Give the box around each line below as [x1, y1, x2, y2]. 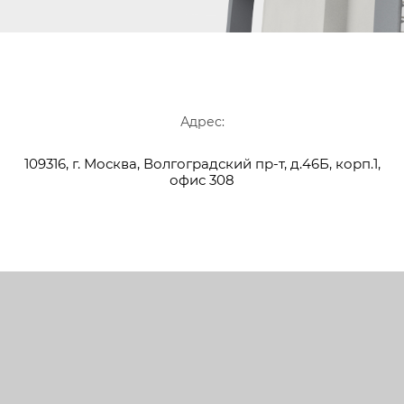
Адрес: [179, 114, 225, 131]
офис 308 [170, 171, 234, 189]
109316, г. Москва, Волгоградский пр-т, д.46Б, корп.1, [23, 155, 381, 173]
